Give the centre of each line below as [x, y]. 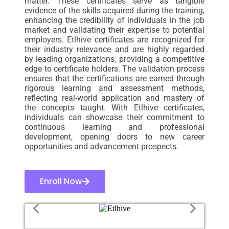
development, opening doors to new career [114, 137]
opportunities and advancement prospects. [101, 147]
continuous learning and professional [114, 127]
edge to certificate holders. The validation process [114, 69]
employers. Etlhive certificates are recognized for [114, 40]
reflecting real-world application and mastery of [114, 98]
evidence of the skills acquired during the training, [114, 11]
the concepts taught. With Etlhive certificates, [114, 108]
